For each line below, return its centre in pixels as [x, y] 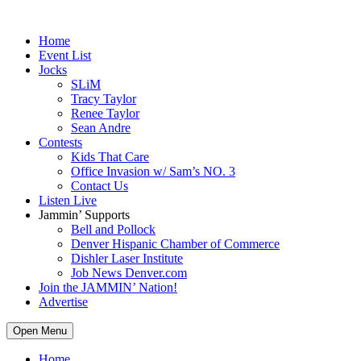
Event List [65, 55]
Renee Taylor [105, 113]
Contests [60, 142]
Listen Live [68, 200]
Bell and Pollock [113, 229]
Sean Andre [101, 128]
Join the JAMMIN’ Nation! [108, 287]
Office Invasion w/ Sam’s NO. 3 [153, 171]
